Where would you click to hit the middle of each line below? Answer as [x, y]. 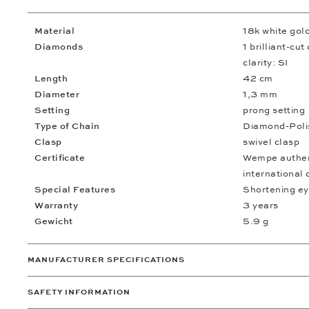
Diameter [57, 94]
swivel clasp [271, 142]
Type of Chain [67, 126]
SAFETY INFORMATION [79, 292]
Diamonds [59, 47]
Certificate [60, 158]
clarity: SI [266, 62]
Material [54, 31]
